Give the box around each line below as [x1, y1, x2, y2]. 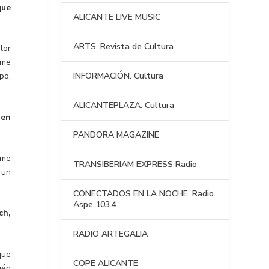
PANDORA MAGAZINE [73, 129, 160, 141]
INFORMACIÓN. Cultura [73, 70, 164, 82]
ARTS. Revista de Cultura [73, 41, 174, 53]
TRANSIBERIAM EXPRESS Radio [73, 159, 198, 171]
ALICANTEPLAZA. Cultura [73, 100, 175, 112]
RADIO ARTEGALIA [73, 228, 148, 240]
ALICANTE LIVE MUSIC [73, 11, 161, 23]
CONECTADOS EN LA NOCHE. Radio [73, 188, 214, 200]
